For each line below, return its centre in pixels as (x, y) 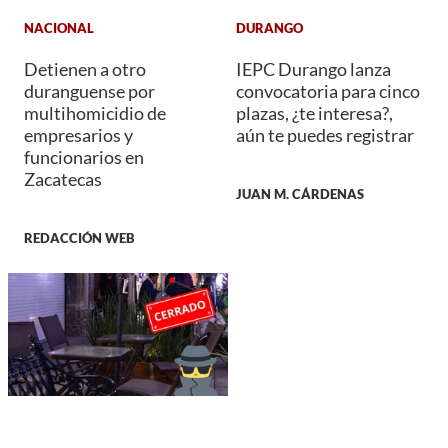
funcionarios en (84, 156)
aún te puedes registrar (325, 134)
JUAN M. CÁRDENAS (300, 194)
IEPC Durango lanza (313, 68)
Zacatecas (63, 178)
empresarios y (78, 134)
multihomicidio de (95, 112)
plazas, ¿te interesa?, (314, 112)
